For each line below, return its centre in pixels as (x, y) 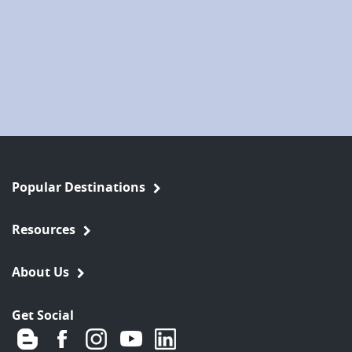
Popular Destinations (79, 187)
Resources (44, 229)
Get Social (43, 315)
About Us (40, 271)
